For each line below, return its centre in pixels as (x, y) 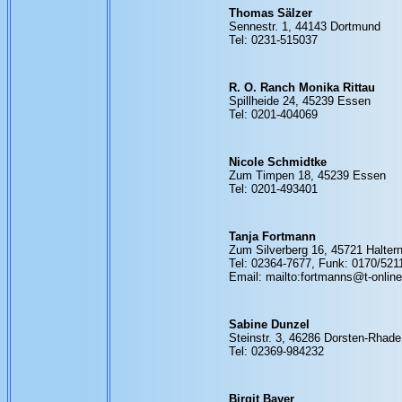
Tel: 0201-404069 (273, 114)
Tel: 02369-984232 (276, 351)
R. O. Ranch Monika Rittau (301, 87)
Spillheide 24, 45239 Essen (299, 101)
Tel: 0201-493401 (273, 189)
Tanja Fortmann (272, 236)
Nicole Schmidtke (277, 162)
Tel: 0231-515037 (273, 40)
